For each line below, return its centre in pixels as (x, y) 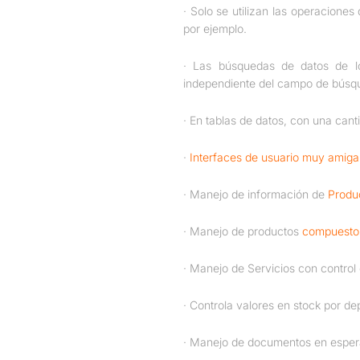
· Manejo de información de (256, 194)
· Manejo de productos (243, 231)
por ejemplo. (215, 29)
